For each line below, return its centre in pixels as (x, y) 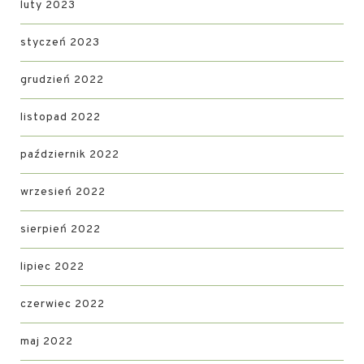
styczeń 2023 (60, 43)
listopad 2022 (61, 117)
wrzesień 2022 (63, 192)
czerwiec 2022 (63, 304)
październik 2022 (70, 155)
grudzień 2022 (62, 80)
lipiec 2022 (52, 267)
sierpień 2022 (61, 230)
